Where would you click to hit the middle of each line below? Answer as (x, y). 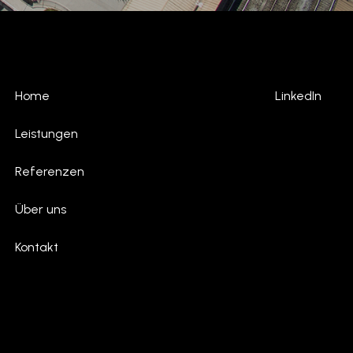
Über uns (40, 210)
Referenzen (49, 172)
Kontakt (36, 247)
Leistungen (46, 134)
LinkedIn (298, 96)
